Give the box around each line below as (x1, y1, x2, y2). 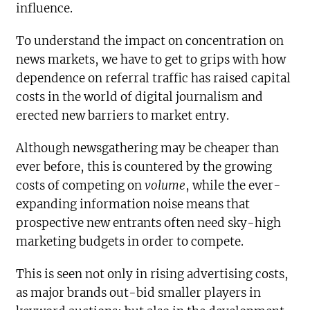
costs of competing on (16, 178, 145, 194)
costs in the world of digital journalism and (16, 89, 264, 105)
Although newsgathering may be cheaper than (16, 140, 280, 156)
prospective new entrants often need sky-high (16, 215, 282, 231)
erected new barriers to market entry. (16, 108, 230, 124)
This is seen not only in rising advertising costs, (16, 266, 289, 282)
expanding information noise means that (16, 197, 250, 212)
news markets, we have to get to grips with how (16, 52, 286, 68)
